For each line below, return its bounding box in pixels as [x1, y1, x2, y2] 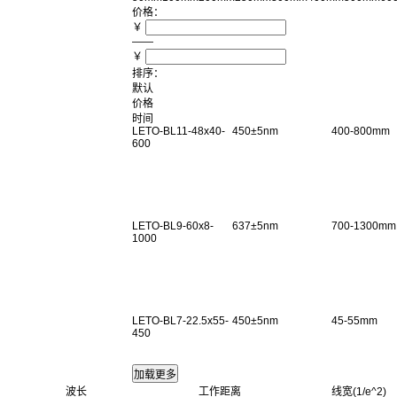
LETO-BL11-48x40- [132, 124, 225, 137]
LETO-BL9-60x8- [132, 219, 214, 232]
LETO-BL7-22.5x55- [132, 314, 229, 327]
